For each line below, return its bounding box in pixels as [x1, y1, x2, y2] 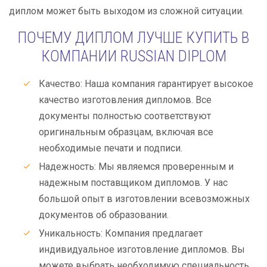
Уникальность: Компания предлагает [39, 228, 203, 239]
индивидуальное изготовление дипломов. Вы [39, 244, 245, 255]
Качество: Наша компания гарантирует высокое [39, 78, 253, 89]
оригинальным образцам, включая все [39, 126, 213, 138]
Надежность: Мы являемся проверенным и [39, 161, 234, 172]
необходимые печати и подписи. [39, 142, 182, 154]
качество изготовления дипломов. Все [39, 94, 212, 105]
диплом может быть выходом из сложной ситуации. [9, 5, 244, 17]
